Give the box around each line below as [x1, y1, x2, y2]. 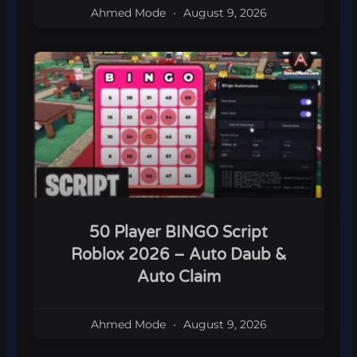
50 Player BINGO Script [89, 223, 268, 243]
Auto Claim [136, 268, 221, 288]
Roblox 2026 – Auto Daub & [70, 245, 287, 265]
